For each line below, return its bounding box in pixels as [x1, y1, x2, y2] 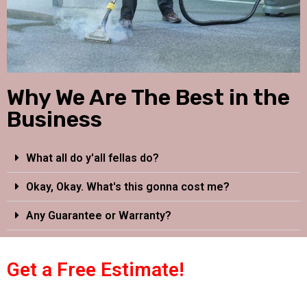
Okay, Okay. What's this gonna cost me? [26, 180, 230, 193]
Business [7, 106, 102, 132]
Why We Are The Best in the [7, 84, 290, 110]
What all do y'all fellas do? [26, 151, 159, 164]
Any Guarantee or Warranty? [26, 208, 171, 222]
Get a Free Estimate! [7, 258, 184, 281]
